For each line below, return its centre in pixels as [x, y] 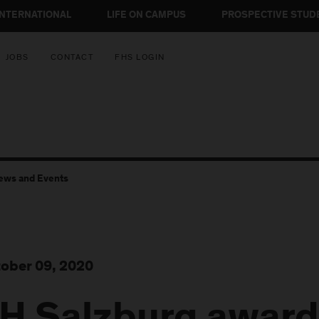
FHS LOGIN [140, 57]
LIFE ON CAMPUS [146, 16]
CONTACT [72, 57]
